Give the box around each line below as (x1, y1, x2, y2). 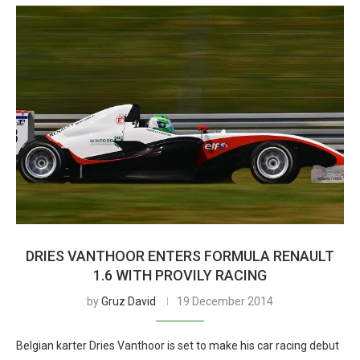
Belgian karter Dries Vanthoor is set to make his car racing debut (16, 339, 339, 352)
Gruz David (101, 295, 156, 308)
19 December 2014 (177, 295, 273, 308)
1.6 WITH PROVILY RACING (93, 267, 267, 284)
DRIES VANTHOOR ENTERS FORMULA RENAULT (26, 247, 334, 264)
